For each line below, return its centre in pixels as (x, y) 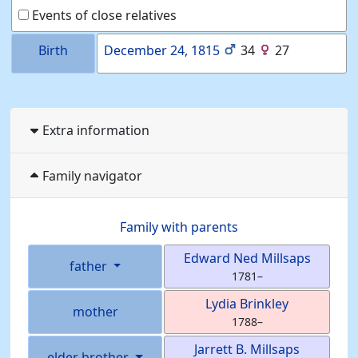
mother (95, 312)
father (89, 266)
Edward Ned (222, 258)
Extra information (96, 130)
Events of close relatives (103, 15)
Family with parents (179, 227)
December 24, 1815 (162, 50)
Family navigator (92, 176)
